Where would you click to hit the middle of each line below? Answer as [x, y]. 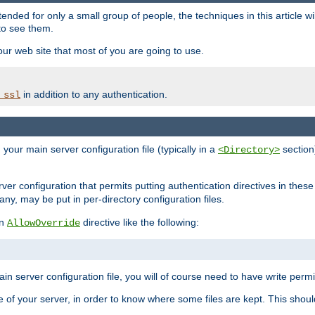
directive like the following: [140, 223]
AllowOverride [44, 223]
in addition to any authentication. [94, 95]
